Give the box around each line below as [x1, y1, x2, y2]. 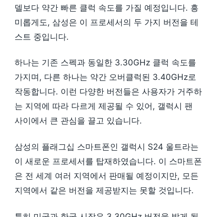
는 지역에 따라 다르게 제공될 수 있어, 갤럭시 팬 [15, 101, 193, 111]
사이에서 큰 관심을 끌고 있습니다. [15, 116, 142, 126]
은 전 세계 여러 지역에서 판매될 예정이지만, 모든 [15, 171, 199, 181]
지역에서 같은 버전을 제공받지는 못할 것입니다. [15, 186, 194, 196]
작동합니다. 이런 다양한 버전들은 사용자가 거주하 [15, 87, 202, 97]
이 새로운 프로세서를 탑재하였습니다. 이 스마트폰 [15, 156, 202, 167]
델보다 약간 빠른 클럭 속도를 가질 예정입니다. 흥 [15, 2, 199, 13]
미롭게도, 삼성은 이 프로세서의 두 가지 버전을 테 [15, 17, 199, 27]
